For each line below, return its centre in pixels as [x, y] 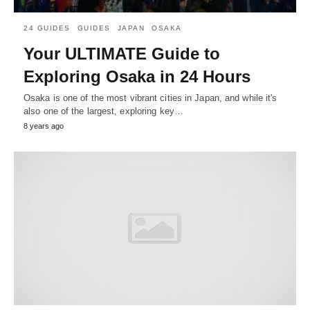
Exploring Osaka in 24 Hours [137, 76]
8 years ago [44, 126]
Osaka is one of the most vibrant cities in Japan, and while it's [151, 98]
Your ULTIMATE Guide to [122, 53]
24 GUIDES [47, 28]
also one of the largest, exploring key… [103, 111]
